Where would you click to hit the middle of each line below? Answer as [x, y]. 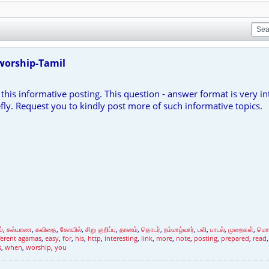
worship [38, 247]
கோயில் [71, 229]
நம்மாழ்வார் [179, 229]
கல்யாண [19, 229]
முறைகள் [241, 229]
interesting [121, 238]
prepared [235, 238]
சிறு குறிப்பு [101, 229]
